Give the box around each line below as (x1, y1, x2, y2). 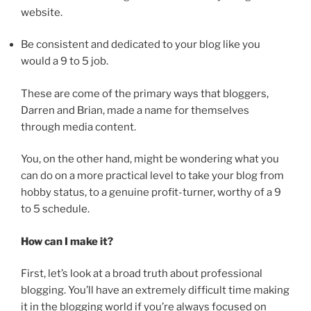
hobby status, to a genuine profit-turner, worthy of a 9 (21, 186, 281, 199)
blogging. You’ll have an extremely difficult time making (21, 284, 289, 297)
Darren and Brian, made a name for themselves (21, 103, 249, 117)
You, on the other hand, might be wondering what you (21, 153, 279, 166)
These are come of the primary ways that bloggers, (21, 87, 269, 100)
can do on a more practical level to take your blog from (21, 169, 284, 183)
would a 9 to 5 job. (21, 55, 108, 68)
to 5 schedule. (21, 203, 90, 216)
